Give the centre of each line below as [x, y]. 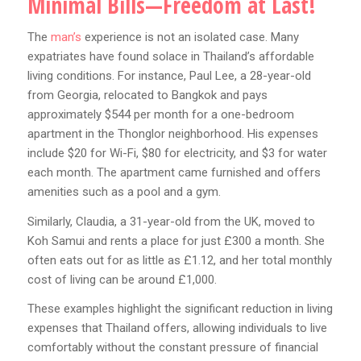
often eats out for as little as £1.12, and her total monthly [179, 260]
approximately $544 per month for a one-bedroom [160, 114]
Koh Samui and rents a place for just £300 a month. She [176, 241]
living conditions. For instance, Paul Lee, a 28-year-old [169, 75]
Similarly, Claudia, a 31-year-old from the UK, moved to [171, 221]
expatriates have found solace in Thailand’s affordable [170, 56]
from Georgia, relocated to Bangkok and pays [147, 95]
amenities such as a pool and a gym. [124, 191]
